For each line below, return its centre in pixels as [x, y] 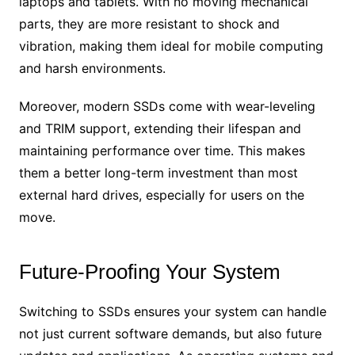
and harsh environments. [92, 68]
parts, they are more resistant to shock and [149, 23]
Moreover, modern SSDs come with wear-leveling [167, 106]
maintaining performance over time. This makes [162, 150]
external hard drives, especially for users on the [161, 195]
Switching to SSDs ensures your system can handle [172, 311]
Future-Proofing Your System [149, 271]
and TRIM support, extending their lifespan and [160, 128]
